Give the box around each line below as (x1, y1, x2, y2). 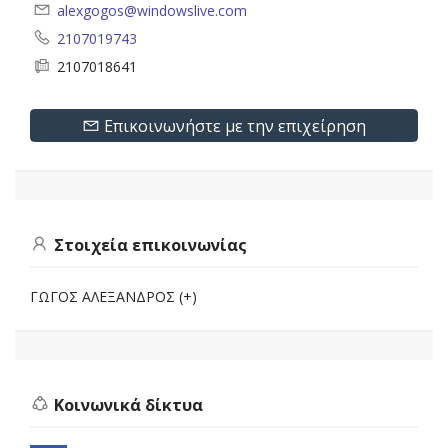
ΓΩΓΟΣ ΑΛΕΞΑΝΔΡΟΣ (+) (30, 287, 197, 307)
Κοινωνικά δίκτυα (50, 393, 203, 416)
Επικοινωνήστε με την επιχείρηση (104, 114, 366, 137)
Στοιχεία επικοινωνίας (50, 234, 247, 257)
